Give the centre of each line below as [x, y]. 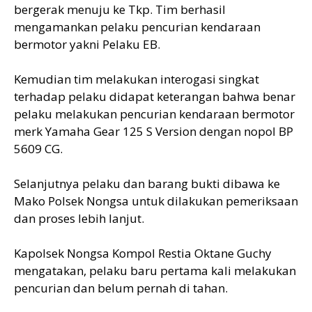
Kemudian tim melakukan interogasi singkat [136, 79]
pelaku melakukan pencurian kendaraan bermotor [154, 114]
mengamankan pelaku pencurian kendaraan [137, 26]
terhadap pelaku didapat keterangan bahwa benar [155, 96]
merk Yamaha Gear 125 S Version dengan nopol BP [154, 131]
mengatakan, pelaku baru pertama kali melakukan [155, 270]
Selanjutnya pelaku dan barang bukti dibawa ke [147, 183]
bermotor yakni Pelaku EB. [87, 44]
